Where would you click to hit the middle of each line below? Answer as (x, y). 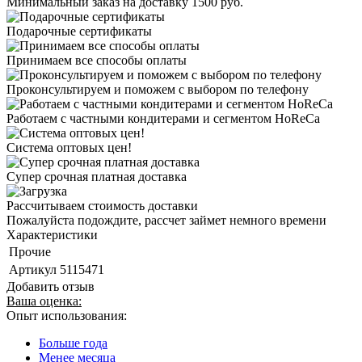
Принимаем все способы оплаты (97, 60)
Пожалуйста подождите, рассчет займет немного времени (166, 220)
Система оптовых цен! (69, 147)
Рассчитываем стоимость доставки (102, 205)
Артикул (33, 269)
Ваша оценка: (44, 301)
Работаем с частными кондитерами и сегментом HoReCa (163, 118)
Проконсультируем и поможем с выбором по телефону (158, 89)
